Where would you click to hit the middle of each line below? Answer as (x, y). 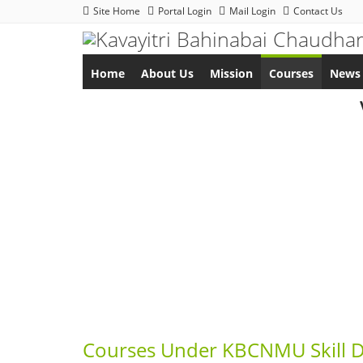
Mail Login (252, 11)
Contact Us (318, 11)
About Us (167, 73)
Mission (231, 73)
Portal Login (185, 11)
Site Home (117, 11)
